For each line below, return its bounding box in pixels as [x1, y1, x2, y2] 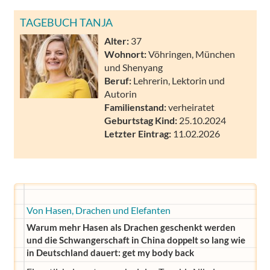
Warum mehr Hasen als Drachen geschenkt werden [26, 222, 236, 233]
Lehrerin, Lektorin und [131, 74, 225, 86]
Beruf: [104, 74, 131, 86]
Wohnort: [104, 48, 146, 60]
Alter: [104, 34, 129, 46]
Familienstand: [104, 101, 166, 113]
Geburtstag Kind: [104, 114, 177, 126]
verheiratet [166, 101, 215, 113]
